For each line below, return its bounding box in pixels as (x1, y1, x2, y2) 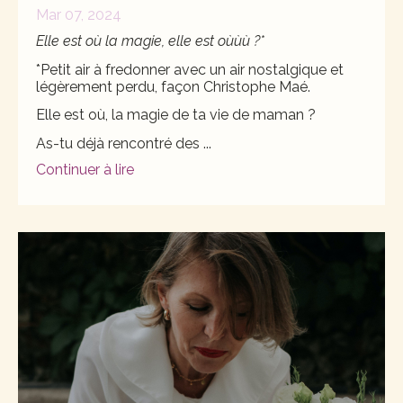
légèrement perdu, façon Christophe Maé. (36, 77, 310, 95)
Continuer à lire (36, 161, 134, 179)
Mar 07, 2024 (36, 5, 121, 23)
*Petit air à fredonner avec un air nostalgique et (36, 60, 344, 78)
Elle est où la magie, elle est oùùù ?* (36, 31, 264, 49)
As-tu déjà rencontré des (36, 135, 203, 153)
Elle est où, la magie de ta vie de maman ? (36, 106, 316, 124)
